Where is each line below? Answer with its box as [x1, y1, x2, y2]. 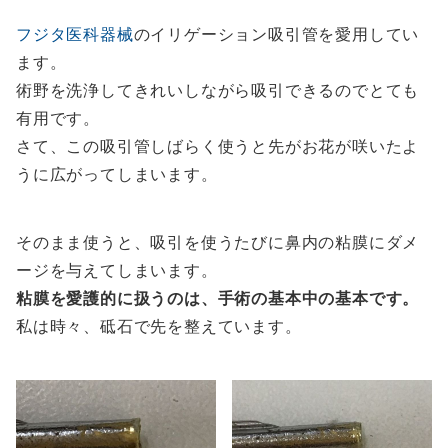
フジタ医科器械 [16, 23, 134, 44]
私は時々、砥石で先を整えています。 [16, 315, 302, 336]
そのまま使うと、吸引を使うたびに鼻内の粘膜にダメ [16, 231, 420, 252]
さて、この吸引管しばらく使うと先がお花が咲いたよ [16, 135, 420, 156]
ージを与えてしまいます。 [16, 259, 218, 280]
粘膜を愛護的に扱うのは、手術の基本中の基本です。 [16, 287, 420, 308]
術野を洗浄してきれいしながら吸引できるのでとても [16, 79, 420, 100]
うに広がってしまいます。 [16, 163, 218, 184]
